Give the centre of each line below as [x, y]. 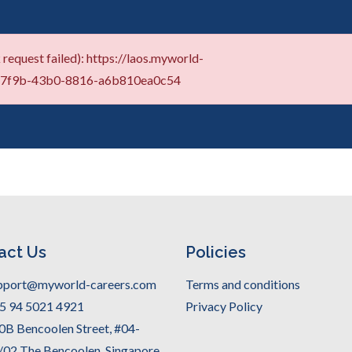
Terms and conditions [242, 284]
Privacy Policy [224, 306]
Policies [215, 252]
